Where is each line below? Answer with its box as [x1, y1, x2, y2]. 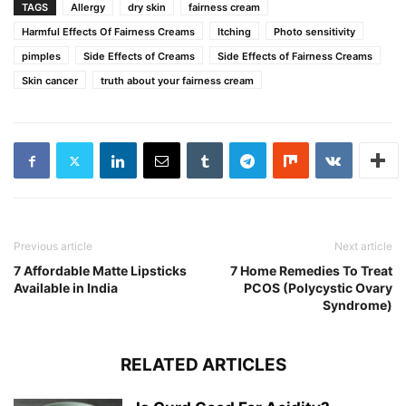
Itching [217, 25, 251, 39]
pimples [22, 50, 61, 63]
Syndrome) [323, 297, 392, 314]
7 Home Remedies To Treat [230, 263, 392, 279]
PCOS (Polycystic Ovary [244, 280, 392, 296]
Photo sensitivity [274, 25, 355, 39]
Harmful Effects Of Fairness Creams [22, 25, 195, 39]
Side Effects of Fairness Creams [217, 50, 372, 63]
